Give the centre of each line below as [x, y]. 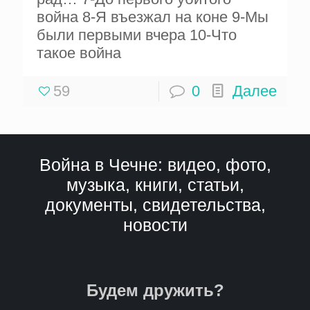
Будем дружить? [155, 291]
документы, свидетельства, [155, 205]
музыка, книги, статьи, [155, 185]
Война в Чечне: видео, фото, [155, 165]
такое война [79, 53]
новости [155, 225]
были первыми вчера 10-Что [137, 35]
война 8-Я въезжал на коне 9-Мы [153, 17]
